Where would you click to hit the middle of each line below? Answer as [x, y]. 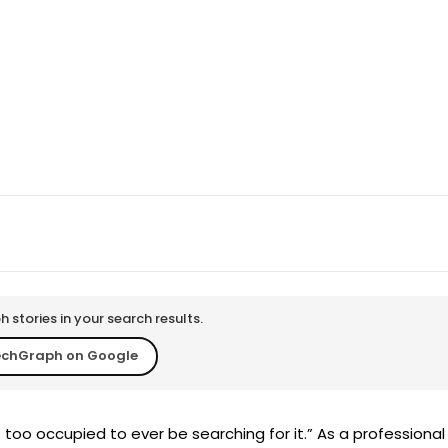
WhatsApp [66, 242]
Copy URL [303, 242]
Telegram [186, 242]
